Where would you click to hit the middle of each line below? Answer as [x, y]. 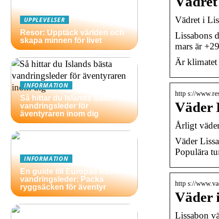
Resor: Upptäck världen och [72, 33]
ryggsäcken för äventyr [63, 187]
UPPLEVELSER [44, 20]
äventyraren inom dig [59, 114]
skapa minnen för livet [61, 40]
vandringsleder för [54, 106]
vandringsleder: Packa [62, 179]
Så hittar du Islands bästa [67, 98]
